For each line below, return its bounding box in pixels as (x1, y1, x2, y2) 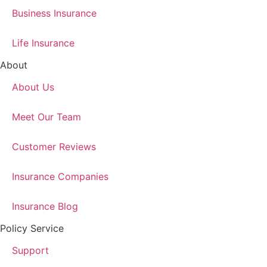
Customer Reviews (12, 141, 96, 153)
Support (12, 244, 49, 257)
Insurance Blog (12, 200, 78, 213)
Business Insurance (12, 7, 97, 20)
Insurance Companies (12, 170, 108, 183)
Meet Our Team (12, 111, 81, 123)
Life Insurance (12, 37, 74, 49)
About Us (12, 81, 54, 94)
